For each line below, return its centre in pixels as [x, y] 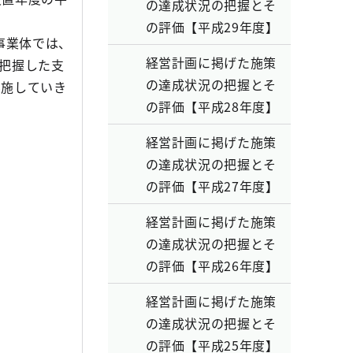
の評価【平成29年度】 [212, 27]
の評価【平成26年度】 [212, 266]
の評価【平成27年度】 [212, 186]
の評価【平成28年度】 [212, 106]
